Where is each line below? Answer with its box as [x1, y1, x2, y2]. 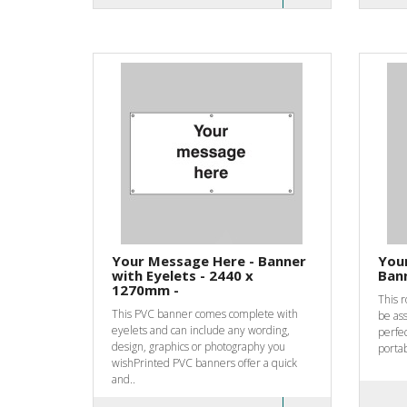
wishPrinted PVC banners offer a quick [112, 354, 297, 371]
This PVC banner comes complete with [112, 305, 298, 322]
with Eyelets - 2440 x [112, 265, 253, 284]
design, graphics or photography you [112, 338, 285, 354]
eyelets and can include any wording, [112, 322, 290, 338]
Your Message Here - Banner [112, 251, 306, 270]
